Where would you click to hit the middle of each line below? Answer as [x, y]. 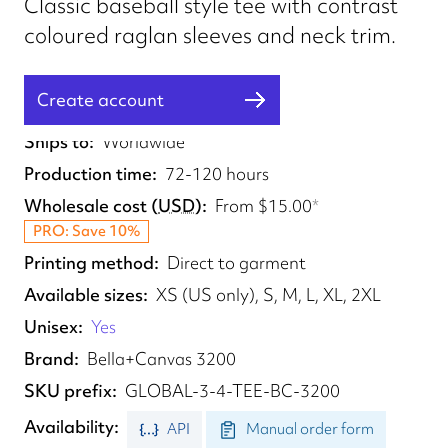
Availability [69, 426]
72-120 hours [217, 173]
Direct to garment [236, 262]
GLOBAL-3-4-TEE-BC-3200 [232, 390]
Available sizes [83, 294]
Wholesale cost [85, 205]
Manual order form [310, 429]
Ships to [56, 141]
